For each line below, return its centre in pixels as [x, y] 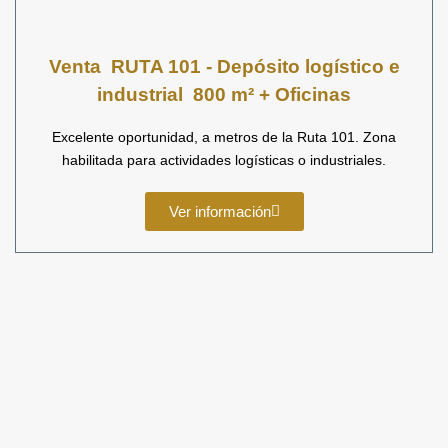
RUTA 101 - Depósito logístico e [255, 66]
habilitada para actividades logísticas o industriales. [224, 160]
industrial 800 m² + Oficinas [224, 94]
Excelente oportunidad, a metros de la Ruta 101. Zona [224, 137]
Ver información [219, 211]
